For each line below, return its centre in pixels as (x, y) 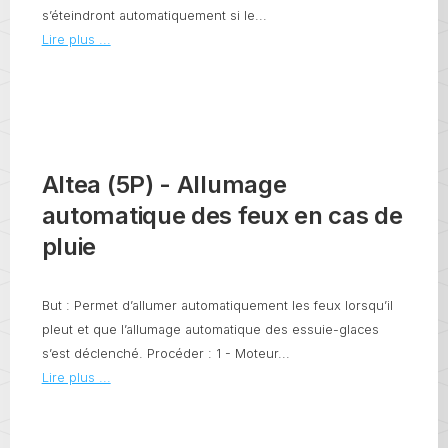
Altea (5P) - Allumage (164, 184)
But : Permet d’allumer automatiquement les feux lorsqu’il (217, 305)
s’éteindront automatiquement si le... (154, 16)
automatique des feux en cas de (222, 215)
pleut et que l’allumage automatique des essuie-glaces (210, 329)
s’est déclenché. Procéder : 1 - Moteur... (165, 353)
